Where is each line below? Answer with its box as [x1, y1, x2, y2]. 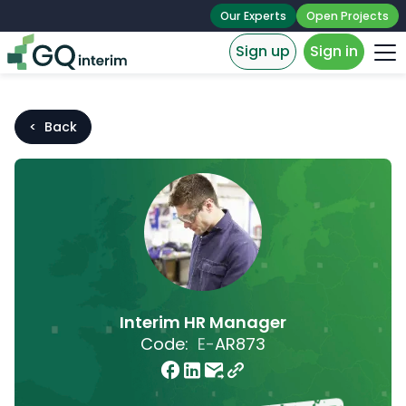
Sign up [236, 41, 290, 63]
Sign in [310, 41, 358, 63]
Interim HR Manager [120, 310, 286, 333]
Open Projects [306, 8, 389, 24]
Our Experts [220, 8, 286, 24]
